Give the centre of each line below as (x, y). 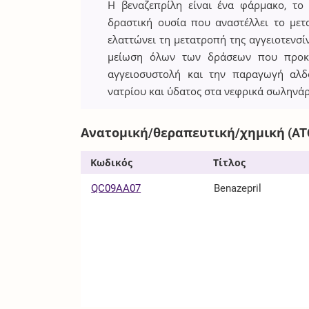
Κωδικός (111, 162)
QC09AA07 (116, 188)
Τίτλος (230, 162)
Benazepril (238, 188)
